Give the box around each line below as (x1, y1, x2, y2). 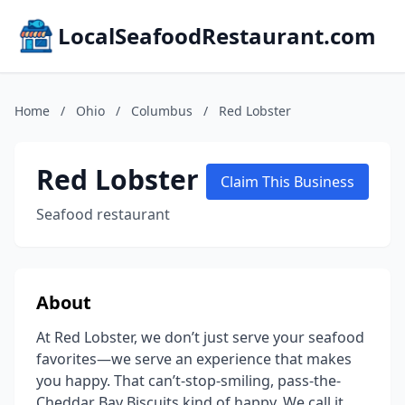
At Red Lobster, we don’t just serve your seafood (36, 327, 364, 347)
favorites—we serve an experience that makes (36, 349, 352, 369)
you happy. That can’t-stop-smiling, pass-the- (36, 371, 341, 391)
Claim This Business (221, 172, 354, 192)
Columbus (131, 102, 193, 119)
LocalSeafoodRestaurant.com (58, 21, 376, 51)
